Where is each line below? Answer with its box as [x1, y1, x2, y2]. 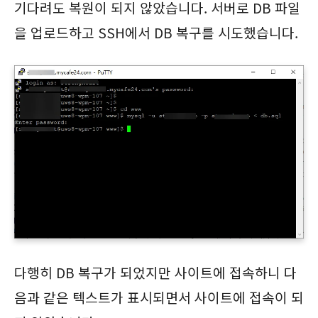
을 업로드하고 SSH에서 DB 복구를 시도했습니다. [14, 22, 298, 43]
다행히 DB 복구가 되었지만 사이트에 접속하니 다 [14, 262, 297, 283]
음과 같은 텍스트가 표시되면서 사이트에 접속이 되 [14, 287, 304, 307]
